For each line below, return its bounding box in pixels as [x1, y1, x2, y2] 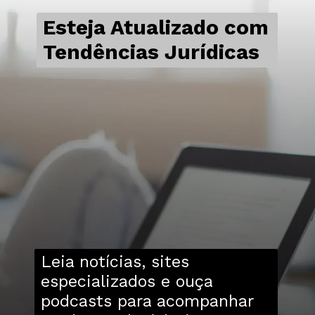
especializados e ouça [40, 271, 212, 291]
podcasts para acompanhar [40, 290, 253, 311]
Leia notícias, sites [40, 251, 189, 271]
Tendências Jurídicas [42, 39, 259, 64]
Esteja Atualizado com [42, 15, 269, 39]
